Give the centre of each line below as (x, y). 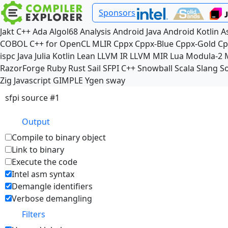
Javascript (32, 80)
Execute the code (45, 162)
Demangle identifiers (52, 186)
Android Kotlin (191, 32)
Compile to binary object (59, 137)
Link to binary (38, 150)
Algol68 (64, 32)
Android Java (137, 32)
